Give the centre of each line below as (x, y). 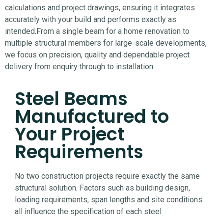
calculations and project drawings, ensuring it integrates (100, 8)
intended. (21, 31)
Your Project (69, 134)
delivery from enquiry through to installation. (80, 67)
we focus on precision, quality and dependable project (97, 55)
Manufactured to (92, 116)
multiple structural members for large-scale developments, (106, 43)
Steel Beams (71, 98)
